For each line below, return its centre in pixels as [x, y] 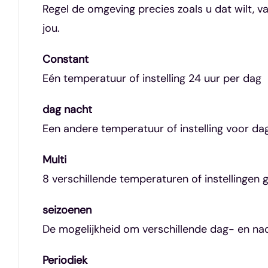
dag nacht [67, 109]
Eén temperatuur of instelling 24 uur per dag [152, 78]
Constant [65, 59]
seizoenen [67, 210]
